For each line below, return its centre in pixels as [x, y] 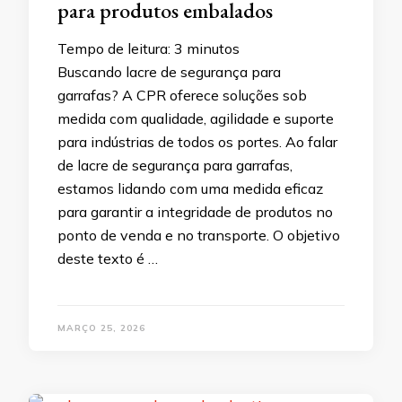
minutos [213, 49]
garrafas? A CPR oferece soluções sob [182, 96]
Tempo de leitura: [116, 49]
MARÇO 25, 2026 [101, 328]
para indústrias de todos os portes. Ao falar [197, 142]
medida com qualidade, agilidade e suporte [196, 119]
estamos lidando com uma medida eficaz [190, 189]
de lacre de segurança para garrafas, [175, 166]
